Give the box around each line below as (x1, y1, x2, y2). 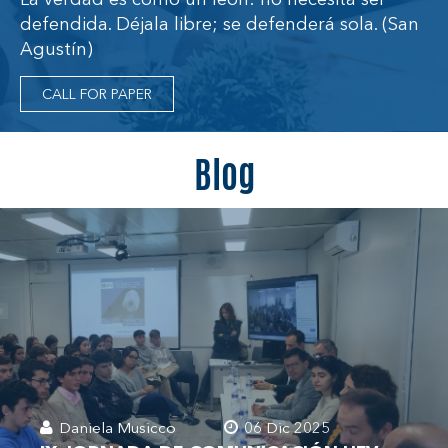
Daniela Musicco (55, 420, 176, 437)
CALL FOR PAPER (42, 87, 152, 102)
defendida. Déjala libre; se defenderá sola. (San (20, 15, 419, 34)
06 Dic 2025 (240, 420, 330, 437)
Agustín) (20, 40, 93, 59)
